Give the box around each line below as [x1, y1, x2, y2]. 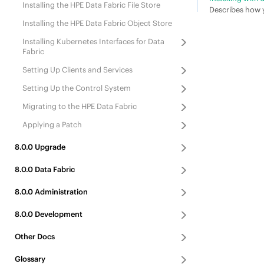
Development [32, 209, 82, 219]
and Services [87, 65, 133, 74]
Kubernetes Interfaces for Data [56, 37, 164, 46]
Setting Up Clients [22, 65, 88, 74]
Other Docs [14, 232, 55, 241]
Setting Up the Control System [22, 83, 131, 93]
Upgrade [32, 142, 65, 151]
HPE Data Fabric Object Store [70, 18, 172, 28]
